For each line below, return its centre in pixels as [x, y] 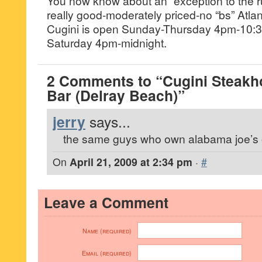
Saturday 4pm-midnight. [107, 42]
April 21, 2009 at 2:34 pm [131, 162]
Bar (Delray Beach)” [116, 95]
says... [110, 121]
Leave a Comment [106, 202]
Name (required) [107, 231]
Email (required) [107, 253]
